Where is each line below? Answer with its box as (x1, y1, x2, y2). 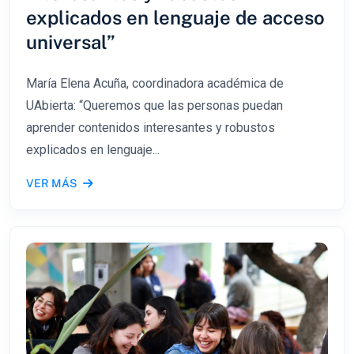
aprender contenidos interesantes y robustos (26, 120, 275, 136)
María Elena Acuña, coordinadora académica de (26, 76, 284, 92)
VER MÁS (26, 177, 77, 190)
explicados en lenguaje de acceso (26, 6, 325, 29)
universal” (26, 31, 115, 54)
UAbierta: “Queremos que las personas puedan (26, 98, 283, 114)
